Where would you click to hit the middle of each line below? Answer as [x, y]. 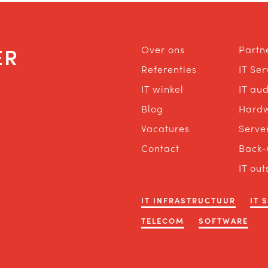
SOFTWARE [223, 220]
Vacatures [165, 128]
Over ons [163, 49]
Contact [160, 148]
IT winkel [162, 89]
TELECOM [163, 220]
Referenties [169, 69]
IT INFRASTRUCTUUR [188, 200]
